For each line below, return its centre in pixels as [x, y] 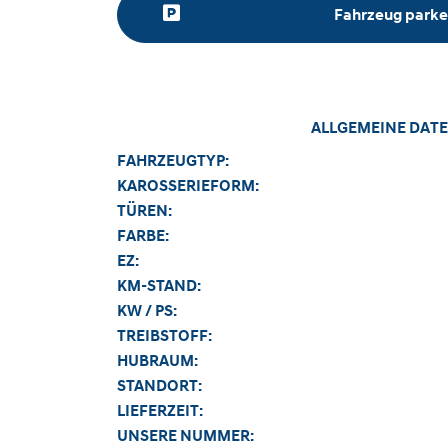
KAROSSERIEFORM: [188, 185]
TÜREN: [144, 210]
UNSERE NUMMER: [185, 435]
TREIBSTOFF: [164, 335]
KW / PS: [147, 310]
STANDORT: [159, 385]
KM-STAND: [159, 285]
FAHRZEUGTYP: [173, 160]
